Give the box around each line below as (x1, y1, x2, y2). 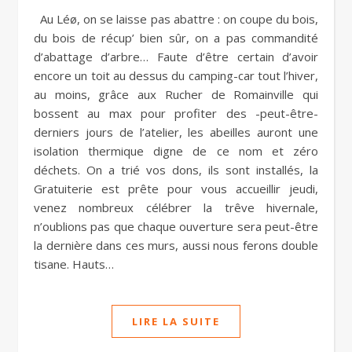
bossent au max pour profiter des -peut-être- (34, 105, 318, 121)
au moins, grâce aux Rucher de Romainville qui (34, 86, 318, 102)
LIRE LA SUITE (132, 314, 220, 328)
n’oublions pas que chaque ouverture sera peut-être (34, 218, 318, 234)
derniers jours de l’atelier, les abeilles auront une (34, 124, 318, 140)
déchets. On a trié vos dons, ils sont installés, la (34, 162, 318, 178)
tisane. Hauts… (34, 256, 114, 272)
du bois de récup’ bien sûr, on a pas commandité (34, 30, 318, 46)
